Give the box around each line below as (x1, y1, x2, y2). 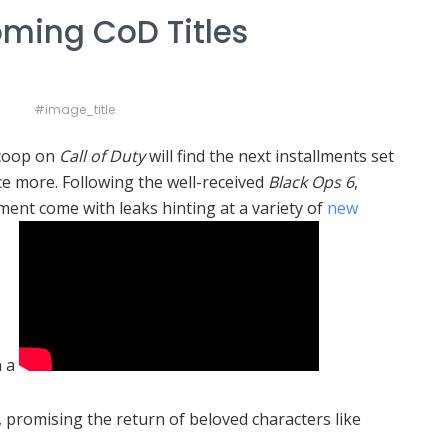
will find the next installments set (145, 145, 394, 168)
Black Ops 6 (268, 171, 354, 194)
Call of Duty (59, 145, 145, 168)
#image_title (33, 101, 115, 119)
